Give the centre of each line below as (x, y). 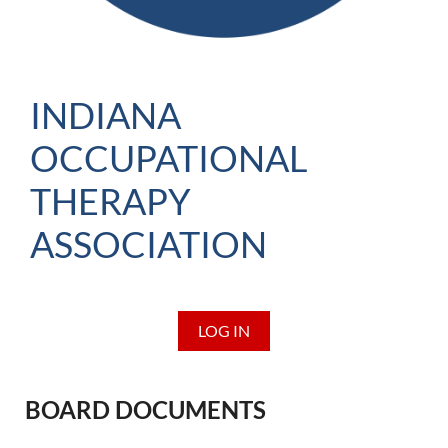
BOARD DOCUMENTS (145, 409)
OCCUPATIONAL (169, 158)
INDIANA (105, 115)
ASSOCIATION (148, 244)
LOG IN (224, 330)
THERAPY (110, 201)
